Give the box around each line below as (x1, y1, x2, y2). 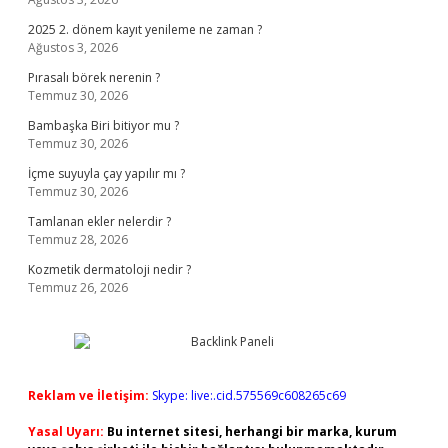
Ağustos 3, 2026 (28, 39, 118, 56)
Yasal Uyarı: (28, 423, 104, 440)
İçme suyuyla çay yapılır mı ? (28, 165, 185, 182)
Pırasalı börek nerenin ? (28, 69, 160, 86)
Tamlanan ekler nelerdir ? (28, 213, 171, 230)
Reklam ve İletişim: (28, 387, 149, 404)
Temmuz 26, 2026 (28, 279, 128, 296)
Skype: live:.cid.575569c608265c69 (152, 387, 346, 404)
